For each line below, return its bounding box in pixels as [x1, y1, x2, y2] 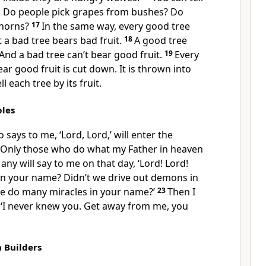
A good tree [134, 34, 187, 47]
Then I [167, 185, 195, 198]
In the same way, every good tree [42, 20, 190, 33]
